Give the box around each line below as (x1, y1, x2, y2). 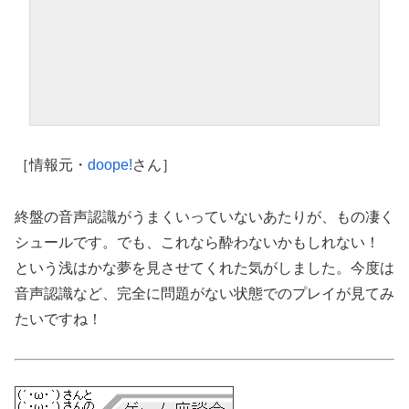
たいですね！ (15, 310, 102, 327)
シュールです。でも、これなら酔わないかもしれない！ (15, 234, 394, 250)
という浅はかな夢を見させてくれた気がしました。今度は (15, 259, 394, 276)
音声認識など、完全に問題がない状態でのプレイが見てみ (15, 285, 394, 301)
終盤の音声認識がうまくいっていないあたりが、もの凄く (15, 208, 394, 225)
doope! (88, 156, 132, 173)
